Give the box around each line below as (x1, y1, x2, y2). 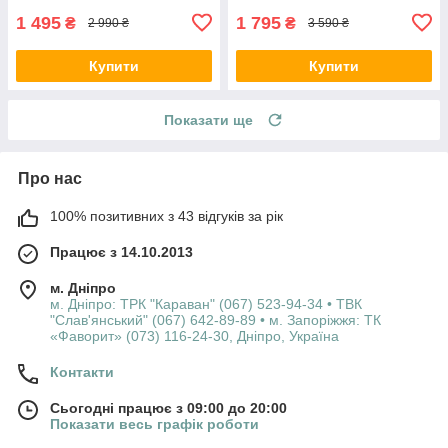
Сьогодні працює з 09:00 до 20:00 (50, 399, 287, 416)
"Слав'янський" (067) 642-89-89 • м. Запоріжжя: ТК (50, 311, 381, 328)
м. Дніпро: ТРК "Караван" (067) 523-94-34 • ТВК (50, 295, 362, 312)
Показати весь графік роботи (50, 415, 259, 432)
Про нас (18, 169, 82, 187)
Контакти (50, 363, 114, 380)
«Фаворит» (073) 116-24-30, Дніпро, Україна (50, 327, 339, 344)
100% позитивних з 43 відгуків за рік (50, 207, 283, 224)
